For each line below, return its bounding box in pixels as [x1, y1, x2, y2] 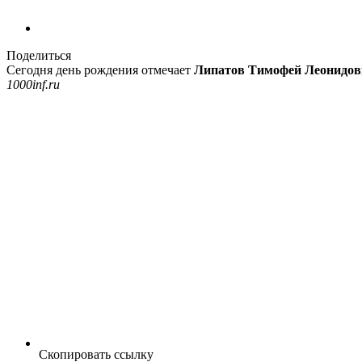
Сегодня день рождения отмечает [6, 62, 194, 77]
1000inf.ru [6, 77, 60, 91]
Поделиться [6, 48, 71, 62]
